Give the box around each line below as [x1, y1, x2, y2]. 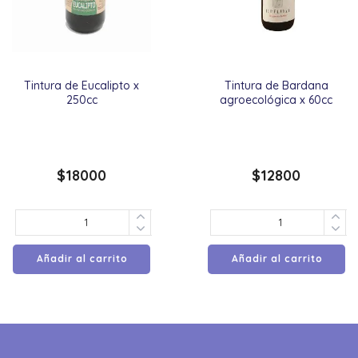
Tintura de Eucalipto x [24, 78, 140, 93]
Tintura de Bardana [224, 78, 328, 93]
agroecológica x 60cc [220, 92, 333, 107]
